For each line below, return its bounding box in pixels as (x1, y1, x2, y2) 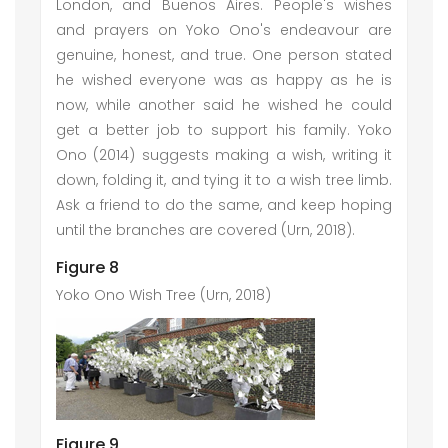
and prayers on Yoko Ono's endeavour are (56, 20, 392, 40)
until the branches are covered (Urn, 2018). (56, 220, 355, 240)
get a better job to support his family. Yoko (56, 120, 392, 140)
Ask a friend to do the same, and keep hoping (56, 195, 392, 215)
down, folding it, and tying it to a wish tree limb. (56, 170, 392, 190)
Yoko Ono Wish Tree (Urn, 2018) (56, 285, 271, 305)
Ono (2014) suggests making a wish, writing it (56, 145, 392, 165)
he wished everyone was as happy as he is (56, 70, 392, 90)
